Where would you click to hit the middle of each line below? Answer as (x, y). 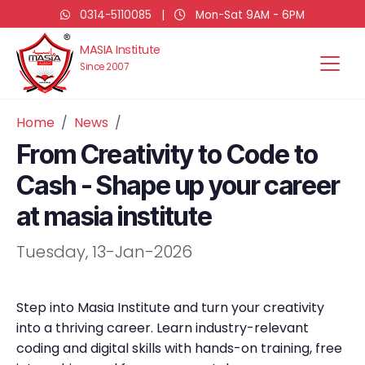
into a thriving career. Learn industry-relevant (163, 328)
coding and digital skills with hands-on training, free (179, 348)
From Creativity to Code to (167, 154)
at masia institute (114, 216)
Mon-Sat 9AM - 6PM (248, 15)
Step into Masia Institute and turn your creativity (170, 308)
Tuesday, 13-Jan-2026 (104, 252)
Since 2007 (104, 67)
